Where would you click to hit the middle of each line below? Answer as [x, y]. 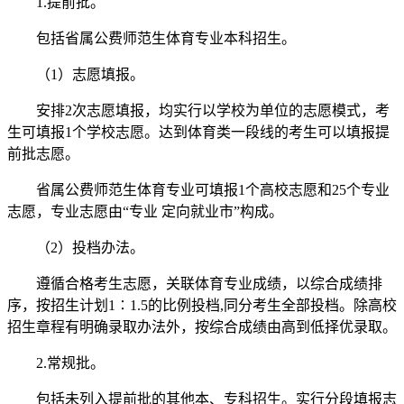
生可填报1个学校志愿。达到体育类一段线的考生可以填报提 [198, 133]
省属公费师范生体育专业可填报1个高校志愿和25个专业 [198, 190]
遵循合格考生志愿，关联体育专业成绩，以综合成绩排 [195, 284]
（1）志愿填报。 [76, 75]
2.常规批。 [56, 363]
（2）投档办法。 [76, 248]
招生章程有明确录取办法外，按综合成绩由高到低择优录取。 [202, 327]
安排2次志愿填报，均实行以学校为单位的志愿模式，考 [198, 111]
